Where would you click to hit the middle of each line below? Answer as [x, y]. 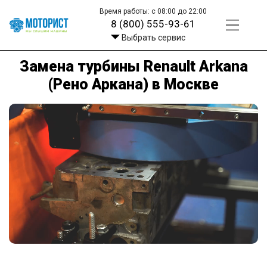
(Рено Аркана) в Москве [133, 84]
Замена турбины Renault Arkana [133, 66]
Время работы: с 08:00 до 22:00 [153, 11]
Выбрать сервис [153, 38]
